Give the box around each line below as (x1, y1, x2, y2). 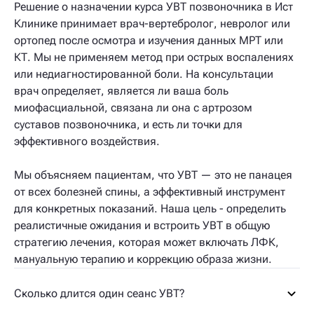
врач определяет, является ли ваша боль (14, 84, 228, 97)
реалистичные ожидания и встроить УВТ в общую (14, 219, 270, 232)
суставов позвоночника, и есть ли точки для (14, 118, 243, 131)
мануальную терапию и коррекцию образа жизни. (14, 252, 272, 266)
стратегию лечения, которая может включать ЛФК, (14, 235, 279, 249)
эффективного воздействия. (14, 135, 160, 148)
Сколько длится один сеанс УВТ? (14, 287, 185, 300)
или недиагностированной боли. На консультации (14, 67, 273, 81)
